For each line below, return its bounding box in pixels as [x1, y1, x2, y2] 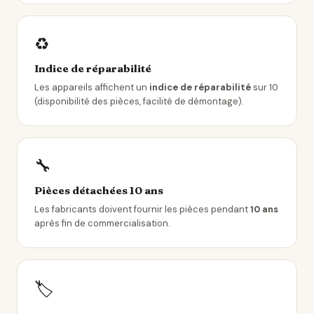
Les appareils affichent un [34, 81, 149, 93]
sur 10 [251, 81, 278, 93]
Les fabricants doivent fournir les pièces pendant [34, 203, 250, 215]
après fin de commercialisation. [34, 217, 170, 229]
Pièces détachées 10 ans [34, 184, 163, 197]
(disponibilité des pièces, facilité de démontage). [34, 95, 244, 107]
